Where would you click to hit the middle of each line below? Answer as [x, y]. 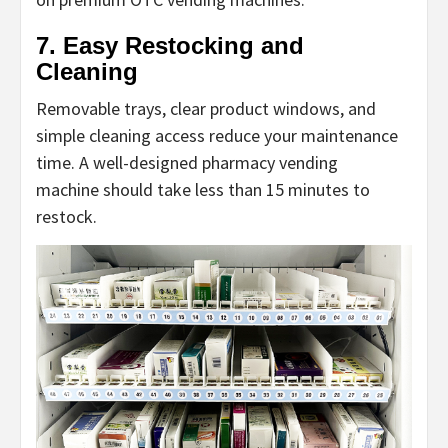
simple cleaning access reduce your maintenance [217, 136]
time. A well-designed [119, 163]
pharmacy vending [270, 163]
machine [67, 190]
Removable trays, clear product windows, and [206, 109]
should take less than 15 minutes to [234, 190]
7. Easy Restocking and [170, 46]
